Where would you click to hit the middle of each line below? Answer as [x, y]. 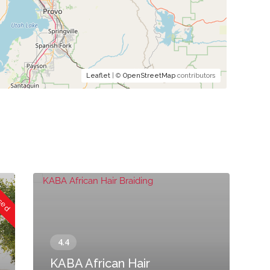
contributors [195, 76]
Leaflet [98, 76]
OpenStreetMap [149, 76]
